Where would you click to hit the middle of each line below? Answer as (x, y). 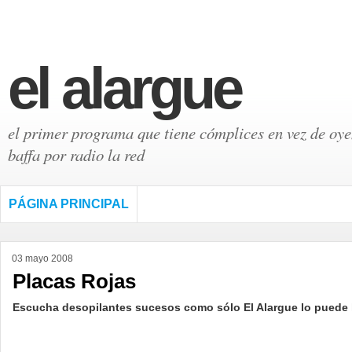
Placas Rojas (74, 281)
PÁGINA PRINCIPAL (69, 204)
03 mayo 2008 (42, 258)
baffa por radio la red (76, 155)
